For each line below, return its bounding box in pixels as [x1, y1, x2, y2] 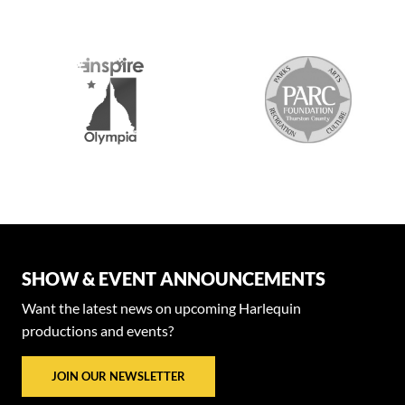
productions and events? [22, 322, 174, 339]
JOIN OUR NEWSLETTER [52, 369, 185, 383]
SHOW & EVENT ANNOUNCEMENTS [22, 268, 325, 289]
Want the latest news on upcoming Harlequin [22, 299, 301, 316]
